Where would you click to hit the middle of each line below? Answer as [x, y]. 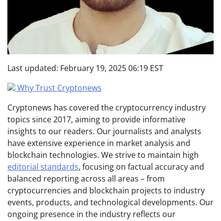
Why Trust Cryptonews [59, 88]
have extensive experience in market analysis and [99, 143]
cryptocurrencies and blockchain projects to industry [106, 191]
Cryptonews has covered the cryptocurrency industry [107, 108]
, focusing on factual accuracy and [141, 167]
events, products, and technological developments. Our [110, 203]
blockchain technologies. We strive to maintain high [103, 155]
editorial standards [43, 167]
